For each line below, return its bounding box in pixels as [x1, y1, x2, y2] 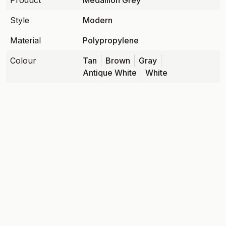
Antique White [83, 68, 137, 78]
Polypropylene [83, 35, 139, 45]
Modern [83, 15, 112, 25]
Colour [10, 55, 36, 66]
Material [10, 35, 41, 45]
